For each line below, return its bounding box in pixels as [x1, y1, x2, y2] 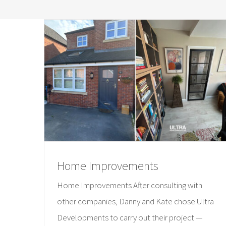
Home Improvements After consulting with [57, 180, 202, 191]
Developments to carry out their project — [57, 212, 203, 223]
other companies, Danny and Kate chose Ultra [57, 196, 214, 207]
